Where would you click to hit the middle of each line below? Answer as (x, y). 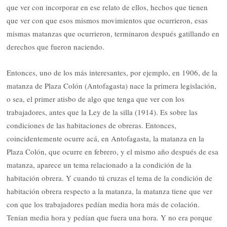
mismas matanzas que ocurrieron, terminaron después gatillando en (113, 34)
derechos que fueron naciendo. (56, 47)
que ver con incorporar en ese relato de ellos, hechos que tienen (107, 7)
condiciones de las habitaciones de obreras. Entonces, (92, 125)
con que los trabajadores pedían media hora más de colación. (103, 204)
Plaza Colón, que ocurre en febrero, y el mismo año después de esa (113, 151)
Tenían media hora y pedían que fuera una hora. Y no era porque (110, 217)
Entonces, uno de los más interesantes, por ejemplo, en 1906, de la (112, 72)
